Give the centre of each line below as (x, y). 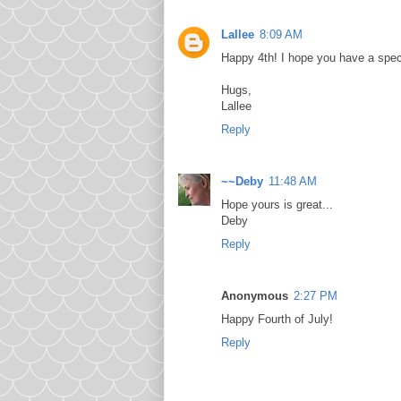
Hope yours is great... (277, 205)
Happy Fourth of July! (277, 320)
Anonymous (255, 296)
